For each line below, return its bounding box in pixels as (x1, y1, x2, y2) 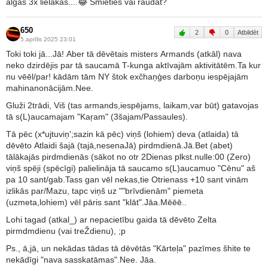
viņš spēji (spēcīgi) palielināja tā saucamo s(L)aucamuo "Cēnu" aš (6, 163, 255, 173)
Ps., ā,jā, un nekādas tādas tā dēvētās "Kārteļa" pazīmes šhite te (6, 243, 251, 253)
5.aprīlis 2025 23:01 (20, 35, 76, 42)
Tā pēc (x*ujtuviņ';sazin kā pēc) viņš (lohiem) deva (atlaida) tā (6, 129, 239, 139)
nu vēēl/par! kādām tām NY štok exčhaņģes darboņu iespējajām (6, 71, 248, 81)
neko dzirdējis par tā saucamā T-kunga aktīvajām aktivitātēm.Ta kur (6, 60, 261, 70)
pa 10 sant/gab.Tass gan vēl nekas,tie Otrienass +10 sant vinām (6, 174, 248, 184)
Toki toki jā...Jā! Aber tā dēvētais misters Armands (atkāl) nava (6, 48, 242, 59)
